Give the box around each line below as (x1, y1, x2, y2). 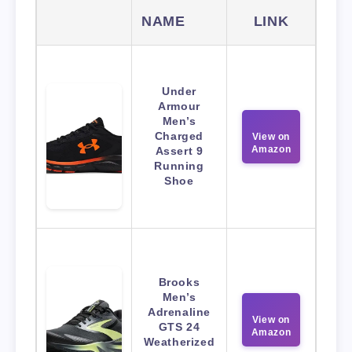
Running (154, 159, 204, 173)
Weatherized (143, 335, 215, 349)
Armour (158, 100, 200, 113)
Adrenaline (148, 306, 211, 319)
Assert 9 (155, 145, 203, 158)
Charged (154, 130, 204, 143)
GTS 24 (158, 321, 200, 334)
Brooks (158, 276, 200, 289)
